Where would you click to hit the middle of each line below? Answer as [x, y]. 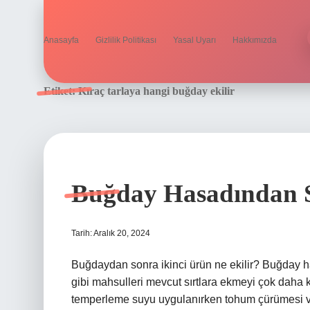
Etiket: [61, 91]
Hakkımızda [255, 40]
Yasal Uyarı [194, 40]
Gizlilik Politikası [126, 40]
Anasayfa [61, 40]
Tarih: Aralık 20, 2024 [111, 233]
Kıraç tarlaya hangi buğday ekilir [156, 91]
